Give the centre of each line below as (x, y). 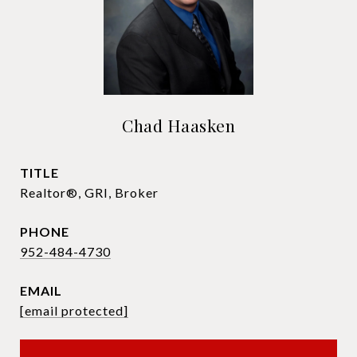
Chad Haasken (178, 125)
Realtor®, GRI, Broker (89, 192)
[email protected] (74, 310)
